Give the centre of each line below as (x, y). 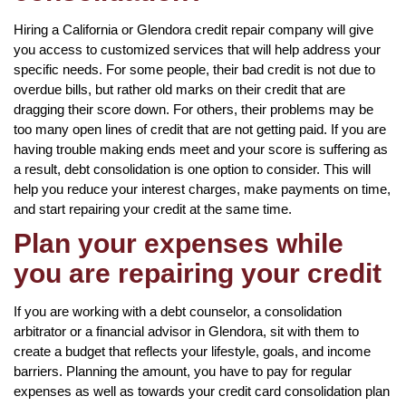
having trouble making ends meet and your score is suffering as (201, 149)
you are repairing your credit (198, 273)
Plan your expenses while (179, 243)
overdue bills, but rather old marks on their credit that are (179, 89)
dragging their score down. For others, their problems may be (193, 109)
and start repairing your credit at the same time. (153, 208)
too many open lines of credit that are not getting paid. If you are (200, 129)
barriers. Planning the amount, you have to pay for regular (183, 371)
